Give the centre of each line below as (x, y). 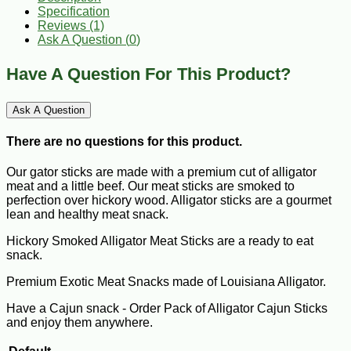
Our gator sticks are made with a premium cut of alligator (161, 172)
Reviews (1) (71, 25)
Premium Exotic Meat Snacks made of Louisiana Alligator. (166, 282)
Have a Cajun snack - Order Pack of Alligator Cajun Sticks (167, 309)
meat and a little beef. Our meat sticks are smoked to (150, 186)
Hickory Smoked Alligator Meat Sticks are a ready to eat (160, 241)
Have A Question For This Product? (148, 74)
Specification (74, 11)
